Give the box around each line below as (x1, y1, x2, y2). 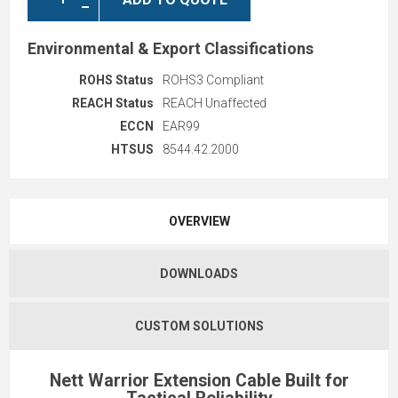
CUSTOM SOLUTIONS (134, 319, 264, 334)
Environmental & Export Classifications (28, 39, 314, 59)
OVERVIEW (168, 214, 230, 229)
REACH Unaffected (163, 96, 267, 111)
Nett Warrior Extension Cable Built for (49, 370, 349, 392)
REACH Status (72, 96, 154, 111)
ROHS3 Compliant (163, 73, 264, 88)
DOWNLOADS (160, 267, 238, 282)
